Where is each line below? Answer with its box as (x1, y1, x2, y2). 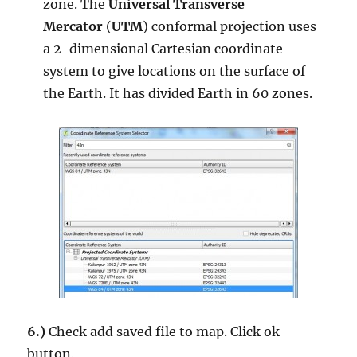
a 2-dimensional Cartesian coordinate (43, 41, 284, 57)
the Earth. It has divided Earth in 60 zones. (43, 85, 313, 102)
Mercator (43, 18, 104, 35)
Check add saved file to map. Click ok (45, 324, 280, 340)
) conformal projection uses (143, 18, 317, 35)
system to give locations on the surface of (43, 63, 306, 80)
